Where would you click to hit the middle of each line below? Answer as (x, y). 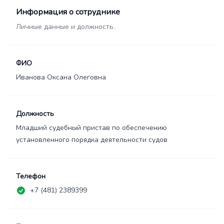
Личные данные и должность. (65, 27)
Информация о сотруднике (68, 12)
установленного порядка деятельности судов (92, 140)
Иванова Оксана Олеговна (61, 77)
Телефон (31, 176)
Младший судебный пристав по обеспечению (91, 128)
